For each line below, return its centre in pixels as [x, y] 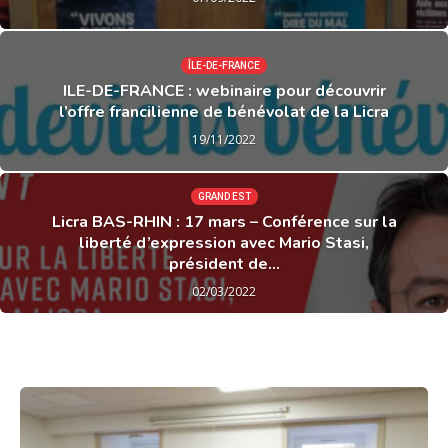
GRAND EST [224, 196]
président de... [224, 264]
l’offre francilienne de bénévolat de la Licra [224, 111]
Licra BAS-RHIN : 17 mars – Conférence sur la [224, 222]
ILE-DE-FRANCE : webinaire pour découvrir [224, 90]
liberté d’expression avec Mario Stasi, [224, 243]
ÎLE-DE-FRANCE [224, 65]
